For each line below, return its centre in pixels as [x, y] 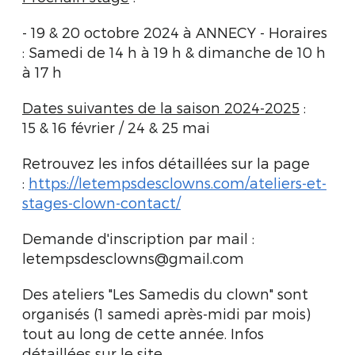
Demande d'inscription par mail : [138, 238]
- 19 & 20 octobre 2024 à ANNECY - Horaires [175, 32]
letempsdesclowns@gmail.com [133, 258]
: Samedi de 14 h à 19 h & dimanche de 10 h [174, 52]
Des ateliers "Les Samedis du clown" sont [165, 294]
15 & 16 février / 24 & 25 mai [116, 127]
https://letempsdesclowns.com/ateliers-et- [177, 183]
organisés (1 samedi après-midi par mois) [166, 313]
